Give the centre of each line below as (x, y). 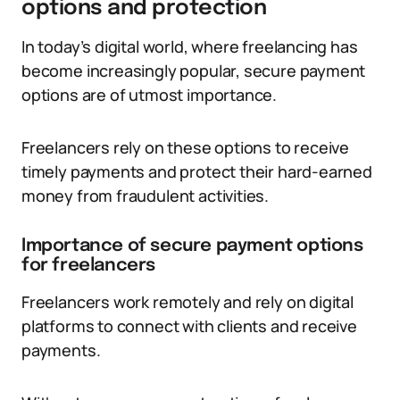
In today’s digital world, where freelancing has (190, 46)
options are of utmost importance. (150, 95)
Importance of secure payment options (192, 246)
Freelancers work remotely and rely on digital (187, 302)
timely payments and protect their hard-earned (197, 171)
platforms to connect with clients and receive (189, 326)
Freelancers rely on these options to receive (186, 147)
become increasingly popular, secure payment (194, 71)
